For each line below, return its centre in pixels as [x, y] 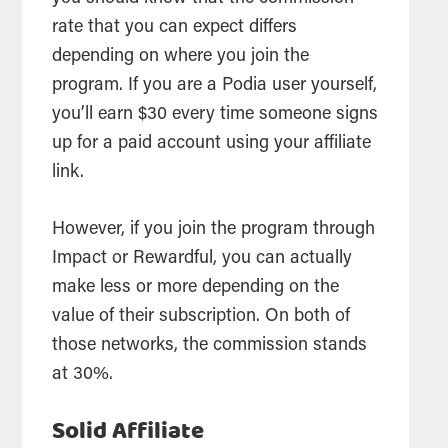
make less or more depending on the [196, 287]
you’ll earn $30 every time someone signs [215, 114]
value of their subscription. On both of [201, 316]
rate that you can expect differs [175, 27]
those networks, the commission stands [210, 345]
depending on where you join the [181, 56]
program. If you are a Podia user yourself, [215, 85]
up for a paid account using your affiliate [212, 143]
